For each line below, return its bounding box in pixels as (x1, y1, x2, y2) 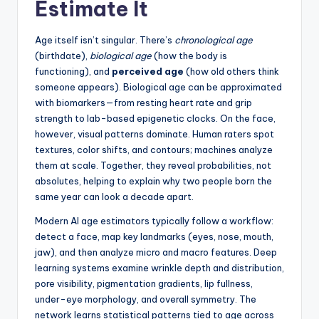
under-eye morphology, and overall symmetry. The (35, 293, 256, 305)
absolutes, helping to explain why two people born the (35, 175, 272, 187)
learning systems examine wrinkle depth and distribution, (35, 262, 284, 274)
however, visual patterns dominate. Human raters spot (35, 128, 274, 140)
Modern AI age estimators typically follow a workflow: (35, 215, 273, 227)
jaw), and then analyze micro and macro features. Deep (35, 246, 277, 258)
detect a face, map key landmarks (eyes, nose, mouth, (35, 231, 273, 243)
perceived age (112, 66, 184, 78)
